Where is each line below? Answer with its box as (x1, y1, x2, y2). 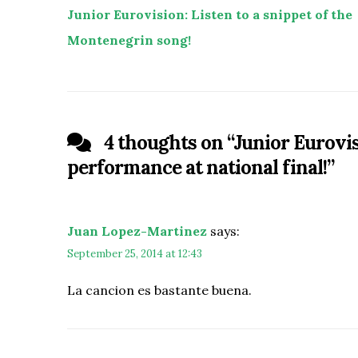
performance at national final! (67, 154, 327, 180)
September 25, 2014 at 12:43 (67, 246, 202, 261)
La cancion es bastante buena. (67, 281, 252, 298)
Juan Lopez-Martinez (67, 222, 207, 239)
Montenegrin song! (67, 31, 191, 48)
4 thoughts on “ (100, 129, 233, 155)
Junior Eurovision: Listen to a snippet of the (67, 6, 352, 22)
